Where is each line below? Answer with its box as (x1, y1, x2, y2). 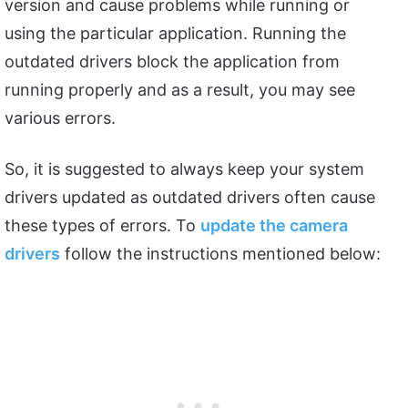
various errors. (5, 107, 116, 127)
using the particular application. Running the (5, 23, 346, 43)
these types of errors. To (5, 215, 200, 235)
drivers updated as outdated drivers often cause (5, 187, 375, 207)
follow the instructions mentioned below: (60, 243, 381, 263)
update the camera (200, 215, 348, 235)
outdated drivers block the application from (5, 51, 340, 71)
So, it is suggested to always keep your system (5, 158, 364, 178)
